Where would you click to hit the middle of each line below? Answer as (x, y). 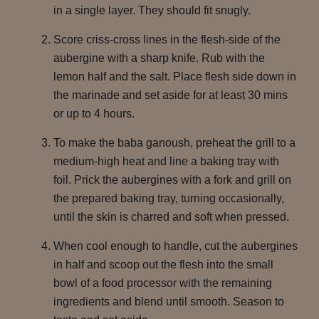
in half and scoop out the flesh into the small (163, 265)
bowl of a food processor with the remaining (163, 283)
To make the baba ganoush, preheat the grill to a (174, 143)
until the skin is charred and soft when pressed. (171, 217)
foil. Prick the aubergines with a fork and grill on (172, 180)
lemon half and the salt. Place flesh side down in (175, 77)
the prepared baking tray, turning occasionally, (169, 198)
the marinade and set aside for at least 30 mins (171, 95)
